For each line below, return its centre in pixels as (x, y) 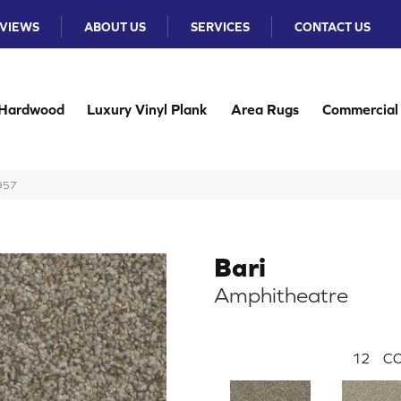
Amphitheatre (281, 295)
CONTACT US (333, 27)
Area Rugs (265, 109)
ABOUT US (115, 27)
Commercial (360, 109)
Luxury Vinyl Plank (148, 109)
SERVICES (221, 27)
